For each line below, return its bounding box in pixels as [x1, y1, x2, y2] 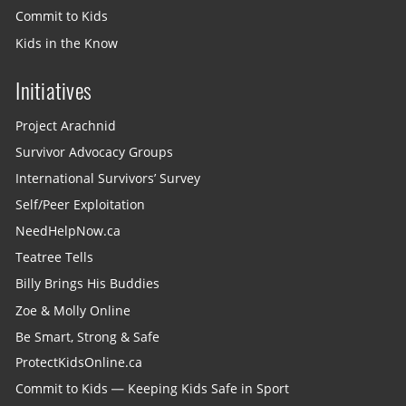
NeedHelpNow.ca [15, 222, 121, 239]
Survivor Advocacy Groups [15, 143, 174, 160]
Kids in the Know [15, 34, 119, 52]
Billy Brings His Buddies [15, 275, 160, 293]
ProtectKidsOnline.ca [15, 354, 143, 372]
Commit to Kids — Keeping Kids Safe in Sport [15, 381, 290, 398]
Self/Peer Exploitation [15, 196, 146, 213]
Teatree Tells [15, 249, 94, 266]
